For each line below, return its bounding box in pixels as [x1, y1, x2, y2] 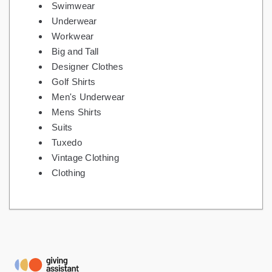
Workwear [52, 31, 94, 42]
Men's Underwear [52, 92, 125, 103]
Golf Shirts [52, 76, 96, 87]
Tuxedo [52, 137, 82, 148]
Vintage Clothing [52, 152, 119, 163]
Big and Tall [52, 46, 99, 57]
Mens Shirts [52, 107, 102, 118]
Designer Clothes [52, 61, 123, 72]
